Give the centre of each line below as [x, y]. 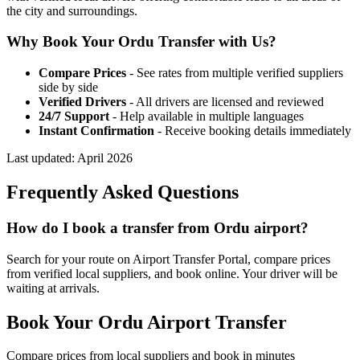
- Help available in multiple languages [207, 117]
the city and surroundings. [72, 10]
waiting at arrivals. [53, 288]
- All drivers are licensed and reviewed [225, 102]
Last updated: [42, 158]
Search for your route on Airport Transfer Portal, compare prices [168, 259]
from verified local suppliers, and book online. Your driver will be [172, 273]
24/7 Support [74, 117]
